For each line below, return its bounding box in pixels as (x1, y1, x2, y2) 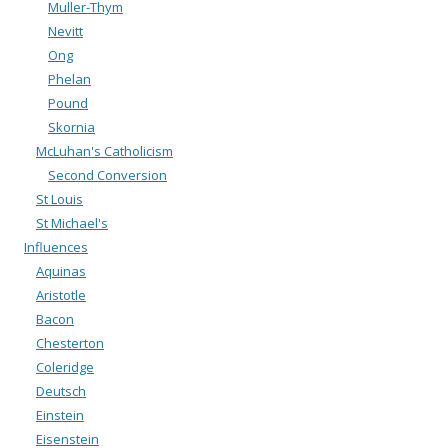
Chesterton (36, 333, 104, 352)
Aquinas (36, 261, 86, 280)
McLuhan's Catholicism (36, 141, 173, 160)
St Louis (36, 189, 83, 208)
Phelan (48, 69, 91, 88)
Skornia (48, 117, 95, 136)
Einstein (36, 405, 84, 424)
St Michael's (36, 213, 108, 232)
